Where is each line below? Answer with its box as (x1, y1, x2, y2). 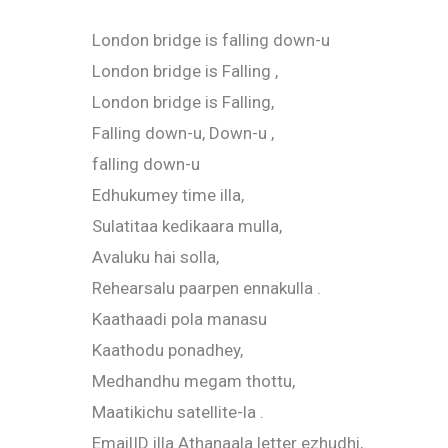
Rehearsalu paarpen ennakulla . (92, 278, 321, 299)
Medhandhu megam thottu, (92, 371, 295, 392)
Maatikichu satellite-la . (92, 402, 264, 423)
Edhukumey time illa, (92, 185, 244, 206)
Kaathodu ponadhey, (92, 340, 243, 361)
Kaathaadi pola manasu (92, 309, 267, 330)
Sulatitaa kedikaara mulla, (92, 216, 282, 237)
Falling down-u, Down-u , (92, 123, 274, 144)
